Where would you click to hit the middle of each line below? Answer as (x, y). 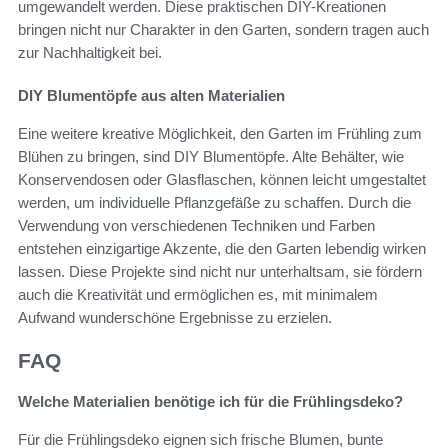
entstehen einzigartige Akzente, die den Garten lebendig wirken (222, 249)
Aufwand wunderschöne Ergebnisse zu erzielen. (175, 318)
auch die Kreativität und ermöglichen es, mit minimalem (198, 295)
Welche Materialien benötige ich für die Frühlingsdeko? (210, 401)
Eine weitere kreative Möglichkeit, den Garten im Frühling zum (220, 134)
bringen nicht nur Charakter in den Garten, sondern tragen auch (223, 30)
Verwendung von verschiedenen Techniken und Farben (196, 226)
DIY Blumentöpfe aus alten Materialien (151, 96)
